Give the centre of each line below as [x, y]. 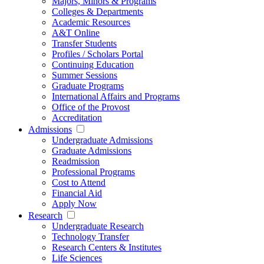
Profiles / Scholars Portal [98, 54]
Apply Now [74, 204]
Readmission [76, 161]
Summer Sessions [85, 75]
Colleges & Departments [98, 12]
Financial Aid [77, 193]
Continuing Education [93, 65]
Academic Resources [91, 22]
